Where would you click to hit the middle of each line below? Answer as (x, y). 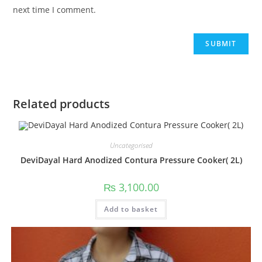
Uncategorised (131, 146)
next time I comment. (55, 9)
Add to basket (131, 209)
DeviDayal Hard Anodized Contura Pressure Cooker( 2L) (131, 160)
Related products (62, 104)
